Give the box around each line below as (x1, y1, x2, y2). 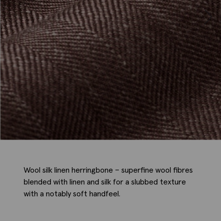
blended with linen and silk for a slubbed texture (24, 177, 186, 187)
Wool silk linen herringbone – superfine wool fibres (24, 165, 193, 175)
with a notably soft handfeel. (24, 188, 120, 199)
